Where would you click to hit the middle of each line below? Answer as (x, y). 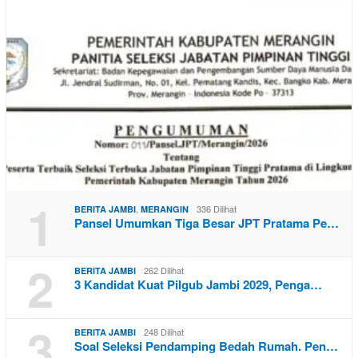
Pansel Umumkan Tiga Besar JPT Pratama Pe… (207, 223)
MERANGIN (165, 209)
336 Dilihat (217, 209)
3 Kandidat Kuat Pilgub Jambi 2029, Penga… (198, 285)
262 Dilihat (164, 270)
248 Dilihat (164, 332)
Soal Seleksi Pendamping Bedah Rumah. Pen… (206, 346)
